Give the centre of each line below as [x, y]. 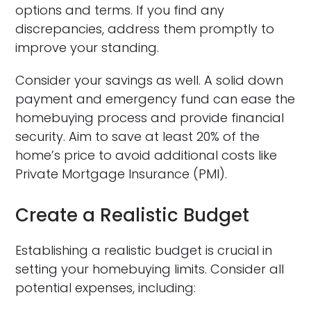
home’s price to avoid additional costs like [146, 155]
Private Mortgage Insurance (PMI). [121, 174]
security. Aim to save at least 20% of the [138, 136]
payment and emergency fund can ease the [155, 99]
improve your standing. [87, 47]
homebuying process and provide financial [150, 117]
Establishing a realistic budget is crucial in [144, 250]
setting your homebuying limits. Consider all [150, 269]
